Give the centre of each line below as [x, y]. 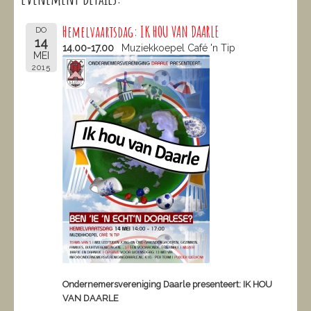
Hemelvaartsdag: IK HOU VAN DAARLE [141, 32]
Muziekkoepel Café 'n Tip [179, 48]
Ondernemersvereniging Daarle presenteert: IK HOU [168, 284]
